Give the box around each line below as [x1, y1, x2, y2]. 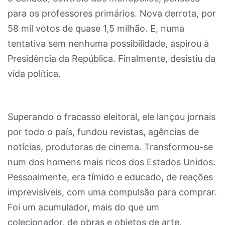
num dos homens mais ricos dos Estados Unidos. [8, 157, 215, 167]
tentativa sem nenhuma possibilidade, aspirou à [8, 38, 209, 49]
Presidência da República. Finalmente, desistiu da [8, 53, 215, 64]
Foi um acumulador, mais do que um [8, 202, 159, 212]
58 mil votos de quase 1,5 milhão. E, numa [8, 23, 184, 34]
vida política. [8, 68, 61, 79]
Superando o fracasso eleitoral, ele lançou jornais [8, 111, 215, 122]
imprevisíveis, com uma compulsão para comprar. [8, 187, 217, 197]
